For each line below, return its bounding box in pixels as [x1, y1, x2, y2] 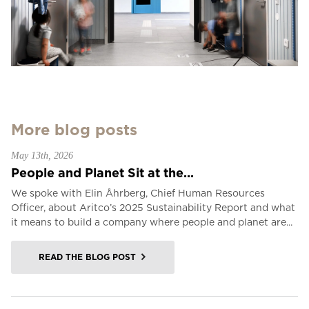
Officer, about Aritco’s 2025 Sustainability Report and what [11, 202, 295, 213]
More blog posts [11, 121, 137, 139]
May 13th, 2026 [11, 150, 73, 161]
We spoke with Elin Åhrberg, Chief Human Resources [11, 188, 265, 199]
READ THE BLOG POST [39, 252, 136, 262]
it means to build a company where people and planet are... [11, 217, 292, 228]
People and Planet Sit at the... [11, 166, 194, 180]
